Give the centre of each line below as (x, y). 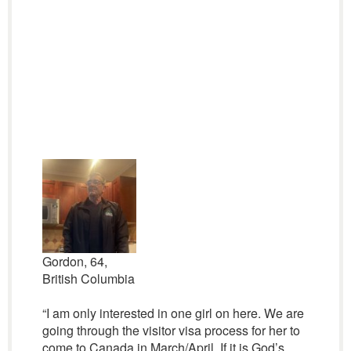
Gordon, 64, (74, 261)
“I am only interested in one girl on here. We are (173, 313)
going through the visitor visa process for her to (171, 330)
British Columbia (88, 279)
